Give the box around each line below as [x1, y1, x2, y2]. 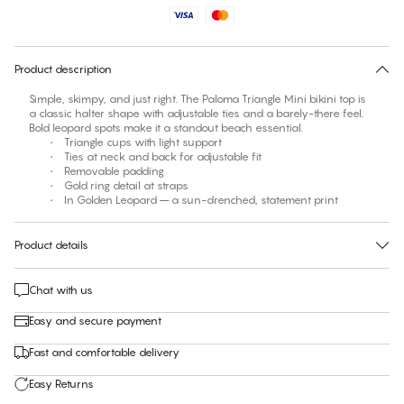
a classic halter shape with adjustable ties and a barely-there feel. [29, 106, 363, 121]
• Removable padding [29, 164, 164, 179]
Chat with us [29, 283, 93, 298]
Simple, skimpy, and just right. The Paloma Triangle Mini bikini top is [29, 92, 366, 106]
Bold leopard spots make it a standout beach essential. [29, 121, 303, 135]
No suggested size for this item [41, 11, 194, 25]
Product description [14, 62, 112, 77]
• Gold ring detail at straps [29, 179, 188, 193]
